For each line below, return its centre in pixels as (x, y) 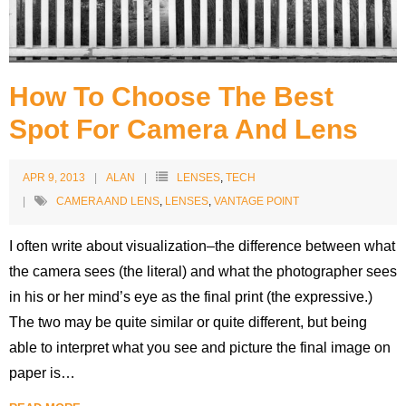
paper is (35, 372)
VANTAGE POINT (256, 201)
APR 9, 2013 (54, 177)
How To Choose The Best (171, 96)
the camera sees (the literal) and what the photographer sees (203, 271)
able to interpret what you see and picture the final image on (200, 347)
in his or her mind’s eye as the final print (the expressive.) (191, 296)
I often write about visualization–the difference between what (202, 246)
